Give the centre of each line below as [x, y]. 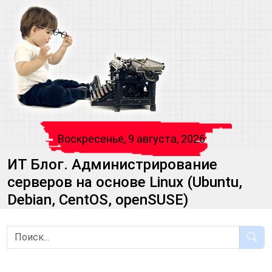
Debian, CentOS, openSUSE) [98, 200]
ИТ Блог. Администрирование [112, 165]
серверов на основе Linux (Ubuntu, [125, 182]
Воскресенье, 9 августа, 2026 [131, 139]
